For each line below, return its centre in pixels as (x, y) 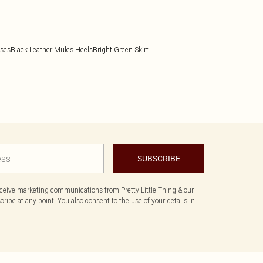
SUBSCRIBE (159, 159)
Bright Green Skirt (120, 50)
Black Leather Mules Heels (51, 50)
